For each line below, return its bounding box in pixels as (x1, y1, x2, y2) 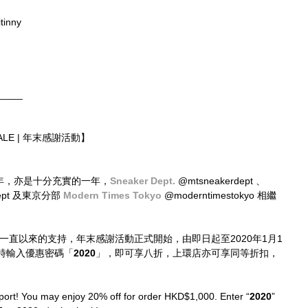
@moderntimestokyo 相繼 (162, 189, 276, 201)
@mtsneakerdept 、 (175, 175, 265, 186)
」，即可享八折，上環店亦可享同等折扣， (96, 247, 278, 258)
